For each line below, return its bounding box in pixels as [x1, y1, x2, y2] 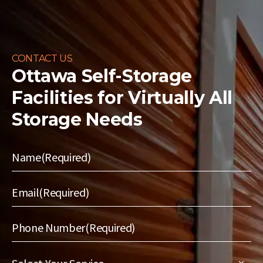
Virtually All [128, 87, 233, 109]
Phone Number [12, 220, 86, 235]
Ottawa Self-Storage [12, 65, 192, 87]
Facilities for [12, 87, 129, 109]
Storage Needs [12, 109, 143, 131]
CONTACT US [12, 53, 73, 65]
